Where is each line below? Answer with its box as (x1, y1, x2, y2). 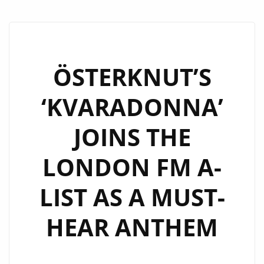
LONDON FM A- (42, 151, 222, 183)
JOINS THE (73, 121, 191, 153)
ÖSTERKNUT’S (52, 61, 212, 93)
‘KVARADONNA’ (41, 91, 223, 123)
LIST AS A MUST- (39, 181, 225, 213)
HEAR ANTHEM (46, 211, 218, 243)
